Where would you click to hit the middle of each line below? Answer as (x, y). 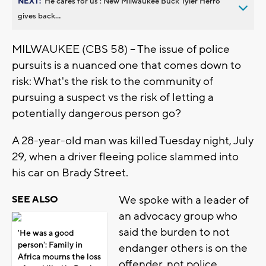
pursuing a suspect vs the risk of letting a (113, 97)
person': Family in (50, 245)
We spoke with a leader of (184, 200)
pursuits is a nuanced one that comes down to (126, 65)
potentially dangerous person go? (96, 113)
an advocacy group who (178, 216)
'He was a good (46, 233)
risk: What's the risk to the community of (113, 81)
